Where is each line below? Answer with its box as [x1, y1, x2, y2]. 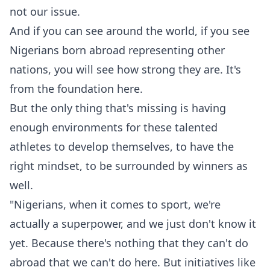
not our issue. [10, 4, 80, 19]
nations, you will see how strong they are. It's [10, 62, 241, 77]
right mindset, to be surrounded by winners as [10, 159, 248, 173]
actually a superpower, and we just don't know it [10, 216, 256, 231]
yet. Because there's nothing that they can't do [10, 236, 248, 250]
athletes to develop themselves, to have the [10, 139, 234, 154]
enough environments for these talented [10, 120, 218, 134]
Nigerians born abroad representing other [10, 43, 225, 57]
